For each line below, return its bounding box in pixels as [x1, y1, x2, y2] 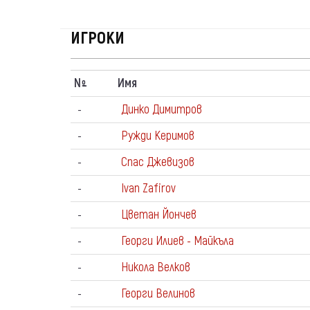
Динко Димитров [121, 102, 202, 118]
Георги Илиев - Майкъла [121, 233, 234, 249]
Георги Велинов [121, 286, 195, 302]
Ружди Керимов [121, 128, 194, 144]
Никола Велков [121, 259, 190, 275]
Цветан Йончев [121, 207, 197, 223]
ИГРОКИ [71, 28, 125, 48]
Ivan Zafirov [121, 181, 176, 197]
